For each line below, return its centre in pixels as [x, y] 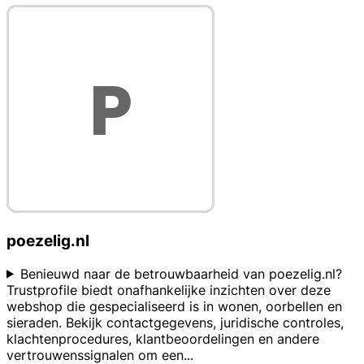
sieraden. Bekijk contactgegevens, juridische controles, [175, 322]
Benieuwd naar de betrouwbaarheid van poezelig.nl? [181, 273]
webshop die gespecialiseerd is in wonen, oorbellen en [174, 306]
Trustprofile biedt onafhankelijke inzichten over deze [169, 290]
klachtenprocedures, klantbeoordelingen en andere [163, 338]
